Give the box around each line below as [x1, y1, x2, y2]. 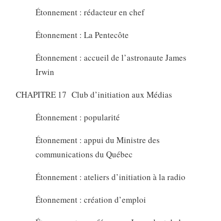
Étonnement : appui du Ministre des [35, 134, 160, 146]
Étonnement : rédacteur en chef [35, 6, 145, 18]
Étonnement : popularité [35, 111, 120, 123]
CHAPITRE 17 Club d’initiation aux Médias [15, 88, 172, 100]
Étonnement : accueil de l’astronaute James [35, 51, 186, 63]
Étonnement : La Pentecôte [35, 29, 129, 40]
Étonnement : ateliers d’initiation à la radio [35, 171, 185, 183]
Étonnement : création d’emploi [35, 193, 146, 205]
